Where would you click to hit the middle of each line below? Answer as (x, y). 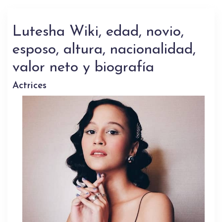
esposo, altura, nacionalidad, (104, 50)
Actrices (29, 86)
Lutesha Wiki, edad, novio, (98, 32)
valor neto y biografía (83, 68)
